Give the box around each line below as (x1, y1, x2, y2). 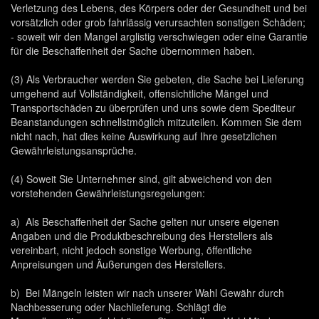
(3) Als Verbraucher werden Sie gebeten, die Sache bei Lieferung (11, 72, 304, 86)
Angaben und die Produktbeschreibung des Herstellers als (11, 229, 273, 243)
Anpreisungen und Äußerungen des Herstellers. (11, 257, 226, 271)
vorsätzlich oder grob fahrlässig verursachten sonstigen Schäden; (11, 15, 305, 29)
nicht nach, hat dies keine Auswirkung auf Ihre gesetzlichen (11, 129, 277, 143)
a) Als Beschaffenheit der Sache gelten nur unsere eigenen (11, 214, 279, 229)
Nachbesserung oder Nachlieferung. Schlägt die (11, 300, 226, 314)
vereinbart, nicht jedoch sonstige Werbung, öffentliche (11, 243, 252, 257)
